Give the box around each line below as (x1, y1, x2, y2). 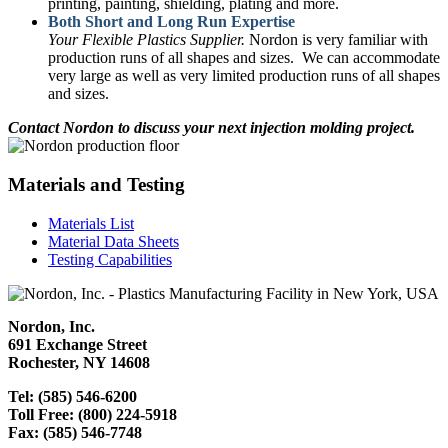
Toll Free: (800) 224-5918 (8, 405, 177, 423)
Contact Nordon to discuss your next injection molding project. (8, 119, 415, 137)
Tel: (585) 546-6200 (8, 387, 137, 405)
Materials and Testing (8, 174, 185, 196)
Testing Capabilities (48, 250, 172, 268)
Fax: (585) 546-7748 (8, 423, 142, 441)
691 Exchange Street (8, 335, 147, 353)
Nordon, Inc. (8, 317, 95, 335)
